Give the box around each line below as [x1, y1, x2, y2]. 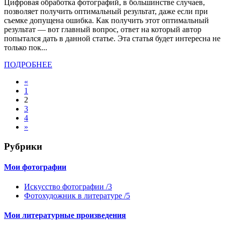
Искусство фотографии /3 [24, 182, 112, 191]
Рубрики [4, 141, 42, 152]
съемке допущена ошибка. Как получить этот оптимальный [4, 16, 209, 25]
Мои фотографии [4, 162, 66, 171]
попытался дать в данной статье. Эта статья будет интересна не [4, 34, 220, 43]
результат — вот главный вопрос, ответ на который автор [4, 25, 201, 34]
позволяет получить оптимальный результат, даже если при [4, 7, 208, 16]
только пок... [4, 43, 47, 52]
